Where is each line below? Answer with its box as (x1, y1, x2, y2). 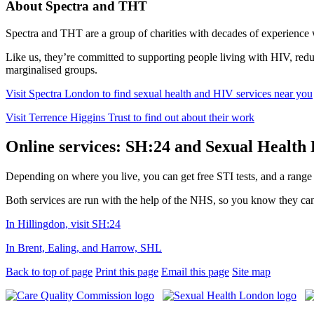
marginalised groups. (6, 63, 97, 76)
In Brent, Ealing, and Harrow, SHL (6, 242, 162, 254)
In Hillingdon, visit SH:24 (6, 218, 121, 231)
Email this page (161, 266, 229, 278)
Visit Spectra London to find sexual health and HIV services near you (6, 87, 313, 100)
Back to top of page (6, 266, 93, 278)
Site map (232, 266, 271, 278)
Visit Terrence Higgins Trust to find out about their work (6, 111, 254, 123)
